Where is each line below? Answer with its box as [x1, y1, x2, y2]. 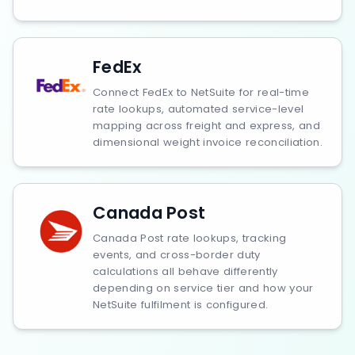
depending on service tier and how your [93, 281, 314, 296]
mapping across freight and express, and [93, 118, 320, 133]
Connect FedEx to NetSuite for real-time [93, 85, 309, 100]
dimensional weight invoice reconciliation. [93, 135, 323, 150]
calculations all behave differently [93, 264, 278, 279]
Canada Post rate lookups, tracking [93, 231, 287, 246]
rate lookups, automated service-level [93, 101, 304, 116]
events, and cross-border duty [93, 247, 261, 262]
